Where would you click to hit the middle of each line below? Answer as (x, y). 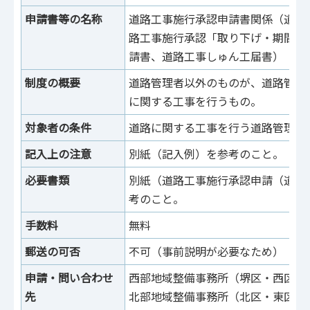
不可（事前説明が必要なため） (206, 252)
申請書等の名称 (64, 19)
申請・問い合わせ (69, 278)
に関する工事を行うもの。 (195, 101)
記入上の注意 (58, 154)
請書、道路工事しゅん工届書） (206, 56)
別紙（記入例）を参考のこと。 (206, 154)
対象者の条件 (58, 128)
